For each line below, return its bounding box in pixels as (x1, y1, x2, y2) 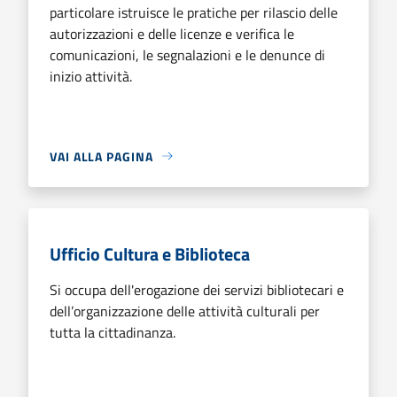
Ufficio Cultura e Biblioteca (50, 239, 250, 268)
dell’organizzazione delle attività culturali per (50, 300, 320, 322)
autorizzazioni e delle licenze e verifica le (50, 22, 294, 44)
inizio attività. (50, 65, 132, 87)
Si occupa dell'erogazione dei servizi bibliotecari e (50, 278, 344, 300)
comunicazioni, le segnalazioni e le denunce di (50, 43, 325, 66)
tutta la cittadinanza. (50, 321, 175, 343)
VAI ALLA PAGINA (50, 146, 153, 166)
